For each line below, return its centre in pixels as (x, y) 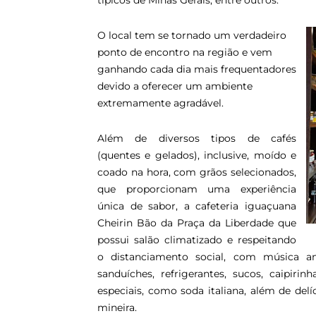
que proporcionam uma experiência (197, 189)
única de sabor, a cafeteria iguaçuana (197, 206)
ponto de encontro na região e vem (185, 52)
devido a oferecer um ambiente (175, 86)
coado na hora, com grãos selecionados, (197, 172)
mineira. (117, 308)
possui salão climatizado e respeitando (197, 240)
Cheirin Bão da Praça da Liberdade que (197, 223)
